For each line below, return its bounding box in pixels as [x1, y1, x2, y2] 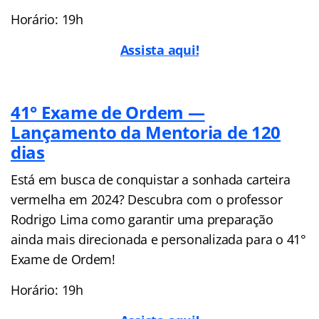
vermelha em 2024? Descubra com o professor [11, 190, 283, 208]
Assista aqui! [120, 41, 199, 58]
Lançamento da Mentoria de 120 [11, 120, 281, 144]
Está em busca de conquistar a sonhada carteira [11, 170, 291, 188]
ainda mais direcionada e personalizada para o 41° [11, 230, 306, 248]
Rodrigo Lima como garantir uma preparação [11, 210, 273, 228]
